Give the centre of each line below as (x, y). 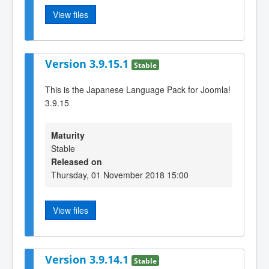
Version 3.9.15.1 (88, 63)
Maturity (68, 135)
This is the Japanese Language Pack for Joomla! (138, 89)
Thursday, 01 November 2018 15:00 (120, 174)
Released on (77, 161)
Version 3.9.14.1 (88, 260)
